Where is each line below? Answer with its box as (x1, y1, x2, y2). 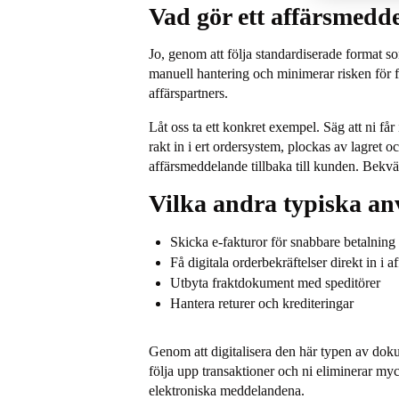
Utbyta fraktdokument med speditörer (170, 275, 381, 290)
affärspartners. (149, 85, 229, 101)
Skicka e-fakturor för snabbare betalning (170, 234, 396, 249)
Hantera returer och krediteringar (170, 296, 354, 311)
